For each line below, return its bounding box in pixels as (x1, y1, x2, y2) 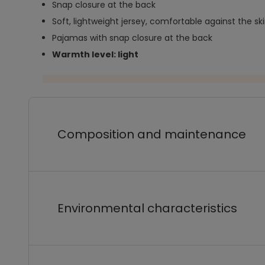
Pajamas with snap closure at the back (52, 32, 212, 44)
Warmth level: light (52, 49, 138, 60)
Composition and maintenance (57, 126, 246, 143)
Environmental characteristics (57, 200, 237, 216)
